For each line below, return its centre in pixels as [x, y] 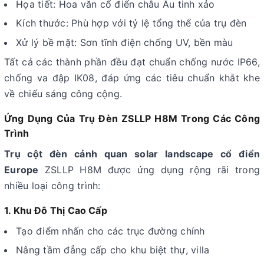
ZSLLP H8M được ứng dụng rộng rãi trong [149, 169]
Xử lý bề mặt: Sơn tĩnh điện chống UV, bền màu [125, 43]
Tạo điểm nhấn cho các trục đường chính [110, 231]
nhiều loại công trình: [52, 185]
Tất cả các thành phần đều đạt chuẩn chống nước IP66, [132, 62]
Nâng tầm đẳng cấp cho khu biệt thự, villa [113, 250]
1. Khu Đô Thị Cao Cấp [56, 210]
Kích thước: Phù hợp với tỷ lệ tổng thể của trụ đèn [131, 23]
